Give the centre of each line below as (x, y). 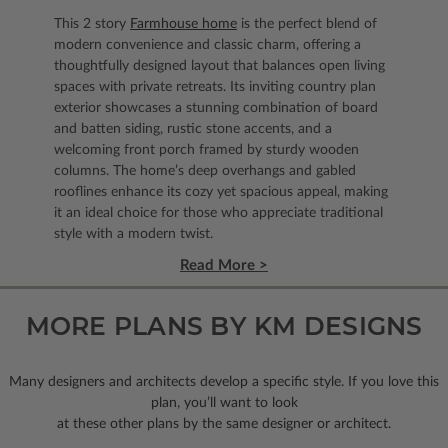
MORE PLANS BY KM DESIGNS (224, 326)
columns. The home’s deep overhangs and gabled (205, 171)
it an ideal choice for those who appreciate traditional (218, 213)
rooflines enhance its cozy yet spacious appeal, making (221, 192)
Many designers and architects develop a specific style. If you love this (224, 382)
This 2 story (92, 24)
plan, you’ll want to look (224, 403)
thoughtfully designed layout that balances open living (219, 66)
